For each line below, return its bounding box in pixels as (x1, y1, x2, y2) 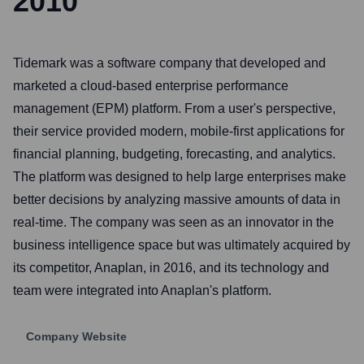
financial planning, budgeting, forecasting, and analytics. (13, 147, 336, 161)
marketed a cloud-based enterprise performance (13, 79, 288, 93)
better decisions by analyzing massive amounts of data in (13, 193, 340, 206)
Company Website (26, 330, 127, 343)
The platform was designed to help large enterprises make (13, 170, 346, 184)
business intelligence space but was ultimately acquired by (13, 238, 350, 252)
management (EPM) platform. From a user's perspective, (13, 102, 336, 115)
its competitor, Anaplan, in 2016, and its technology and (13, 261, 329, 275)
